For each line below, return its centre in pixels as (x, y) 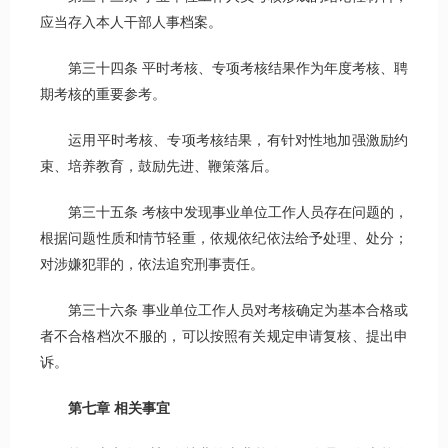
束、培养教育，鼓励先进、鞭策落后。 (159, 167)
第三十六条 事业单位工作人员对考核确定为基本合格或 (224, 311)
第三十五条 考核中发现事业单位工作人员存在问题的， (224, 213)
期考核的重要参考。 (103, 95)
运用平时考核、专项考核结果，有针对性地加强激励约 (224, 141)
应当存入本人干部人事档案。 (131, 23)
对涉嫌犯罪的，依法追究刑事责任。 (152, 265)
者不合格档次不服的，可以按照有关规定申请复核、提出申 (224, 337)
